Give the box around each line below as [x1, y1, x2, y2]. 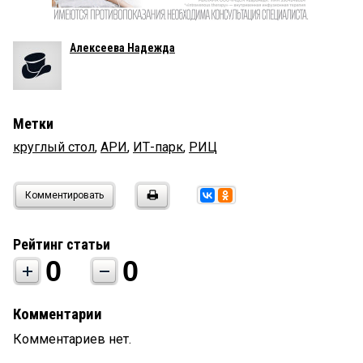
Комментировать [25, 190, 104, 202]
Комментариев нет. [13, 331, 131, 348]
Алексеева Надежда [70, 41, 175, 55]
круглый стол [13, 139, 95, 156]
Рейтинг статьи [13, 236, 110, 254]
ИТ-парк [133, 139, 183, 156]
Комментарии [13, 305, 102, 324]
